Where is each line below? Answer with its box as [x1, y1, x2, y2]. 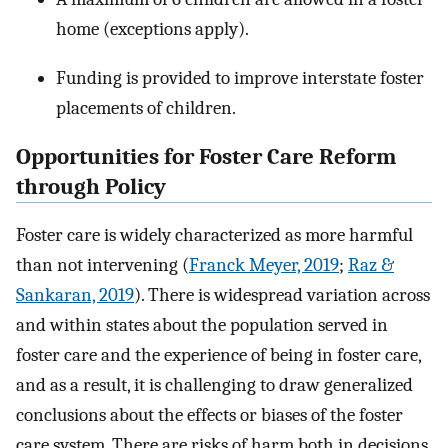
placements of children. [56, 96, 236, 119]
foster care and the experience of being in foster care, [16, 344, 421, 367]
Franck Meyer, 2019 [189, 254, 339, 277]
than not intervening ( [16, 254, 189, 277]
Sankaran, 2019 [16, 284, 134, 307]
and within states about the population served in [16, 314, 388, 337]
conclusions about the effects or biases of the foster [16, 404, 403, 427]
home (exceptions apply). [56, 18, 249, 41]
